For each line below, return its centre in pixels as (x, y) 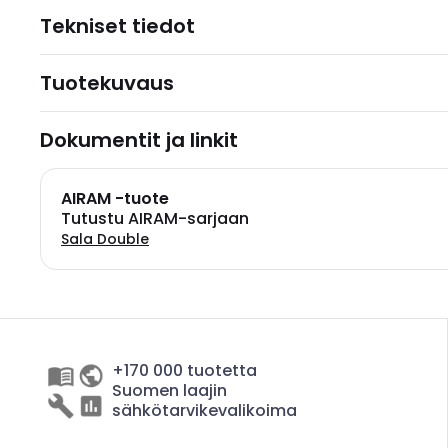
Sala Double (105, 239)
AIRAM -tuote (115, 198)
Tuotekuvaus (107, 83)
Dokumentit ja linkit (139, 140)
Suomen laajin (169, 390)
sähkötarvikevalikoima (204, 410)
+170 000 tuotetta (184, 370)
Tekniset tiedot (117, 26)
